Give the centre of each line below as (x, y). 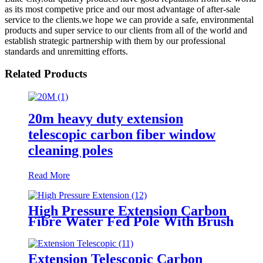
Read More (49, 175)
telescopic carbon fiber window (122, 134)
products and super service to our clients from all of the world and (126, 30)
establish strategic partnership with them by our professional (115, 41)
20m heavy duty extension (106, 118)
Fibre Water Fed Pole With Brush (131, 221)
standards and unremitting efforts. (66, 51)
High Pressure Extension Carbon (127, 210)
